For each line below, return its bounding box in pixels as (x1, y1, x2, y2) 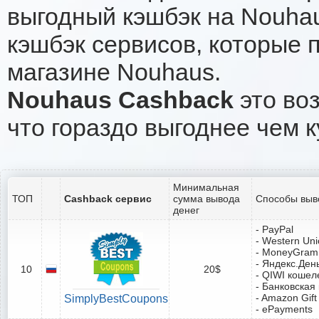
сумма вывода (173, 192, 240, 204)
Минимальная (173, 181, 239, 193)
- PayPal (256, 223, 293, 235)
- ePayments (256, 303, 313, 315)
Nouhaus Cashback (7, 85, 234, 113)
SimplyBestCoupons (64, 292, 168, 305)
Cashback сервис (64, 192, 152, 204)
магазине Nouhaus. (7, 58, 221, 85)
